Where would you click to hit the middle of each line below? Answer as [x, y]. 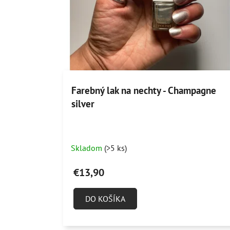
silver [83, 104]
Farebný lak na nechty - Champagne [143, 91]
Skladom [87, 148]
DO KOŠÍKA [105, 199]
